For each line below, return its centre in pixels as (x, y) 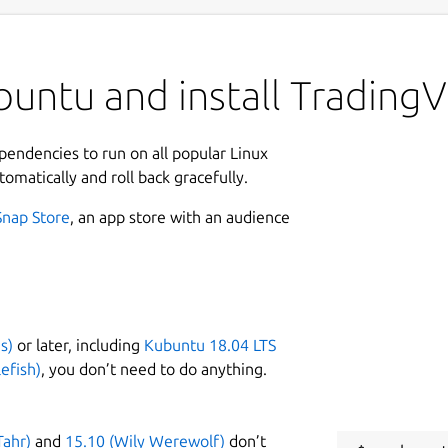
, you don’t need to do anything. (154, 368)
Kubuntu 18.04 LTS (210, 344)
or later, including (78, 344)
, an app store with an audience (180, 216)
